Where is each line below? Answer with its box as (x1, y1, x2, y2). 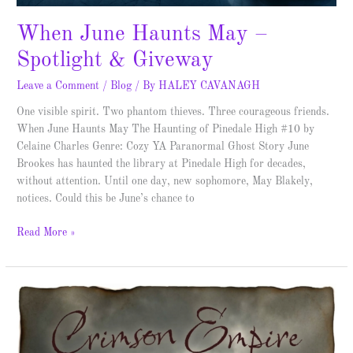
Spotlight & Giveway (17, 50, 214, 72)
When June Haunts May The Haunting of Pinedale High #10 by (17, 124, 315, 136)
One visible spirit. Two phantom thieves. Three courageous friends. (17, 107, 330, 118)
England (16, 320, 54, 331)
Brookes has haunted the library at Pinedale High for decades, (17, 159, 307, 170)
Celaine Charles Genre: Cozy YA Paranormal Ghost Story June (17, 142, 310, 153)
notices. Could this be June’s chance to (17, 194, 195, 205)
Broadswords (16, 285, 78, 296)
